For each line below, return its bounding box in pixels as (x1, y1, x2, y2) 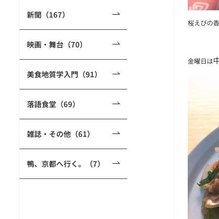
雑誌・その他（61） (27, 129, 94, 139)
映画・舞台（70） (27, 39, 87, 49)
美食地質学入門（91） (27, 69, 102, 79)
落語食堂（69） (27, 99, 80, 109)
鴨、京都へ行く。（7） (27, 158, 105, 169)
